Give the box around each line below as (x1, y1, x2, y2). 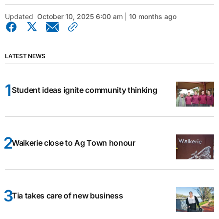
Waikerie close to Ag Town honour (12, 138, 135, 148)
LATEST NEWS (5, 52, 45, 60)
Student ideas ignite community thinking (12, 85, 157, 95)
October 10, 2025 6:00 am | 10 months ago (37, 12, 176, 21)
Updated (5, 12, 33, 21)
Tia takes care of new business (12, 191, 123, 201)
